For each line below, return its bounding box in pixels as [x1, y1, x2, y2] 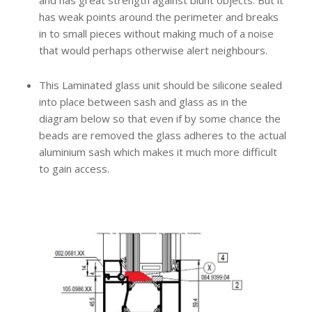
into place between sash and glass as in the [38, 95, 247, 109]
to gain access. [38, 162, 109, 176]
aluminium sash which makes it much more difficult [38, 145, 277, 159]
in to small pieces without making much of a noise [38, 26, 274, 41]
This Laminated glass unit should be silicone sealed [38, 78, 282, 93]
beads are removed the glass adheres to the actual [38, 128, 286, 143]
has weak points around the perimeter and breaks [38, 10, 279, 24]
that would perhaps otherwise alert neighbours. [38, 43, 267, 58]
